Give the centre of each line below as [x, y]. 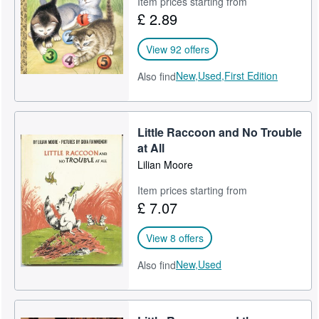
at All [151, 147]
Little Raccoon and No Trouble [220, 132]
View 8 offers [175, 237]
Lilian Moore [166, 164]
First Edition [251, 75]
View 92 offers [178, 49]
